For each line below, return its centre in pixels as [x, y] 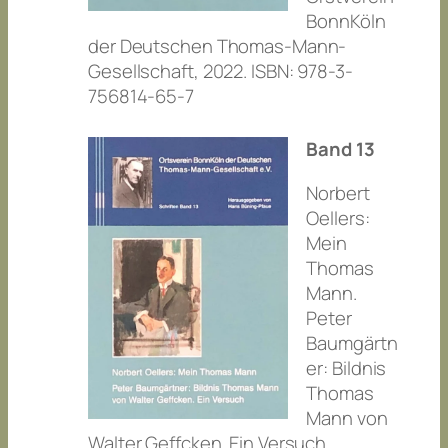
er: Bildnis [346, 368]
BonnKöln [346, 20]
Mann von [347, 418]
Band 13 [340, 149]
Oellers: [338, 218]
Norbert [338, 193]
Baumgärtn [352, 343]
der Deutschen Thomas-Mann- [217, 45]
